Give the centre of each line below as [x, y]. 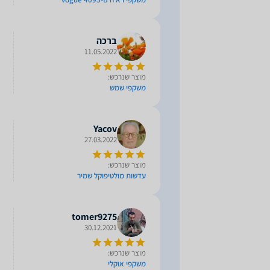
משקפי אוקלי [127, 264]
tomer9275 [94, 217]
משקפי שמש [128, 88]
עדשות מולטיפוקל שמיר [111, 176]
